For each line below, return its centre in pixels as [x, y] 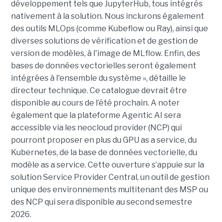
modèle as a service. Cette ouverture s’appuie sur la [107, 165]
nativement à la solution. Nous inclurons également [107, 16]
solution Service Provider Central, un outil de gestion [110, 177]
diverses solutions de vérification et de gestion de [104, 41]
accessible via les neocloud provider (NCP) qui [96, 128]
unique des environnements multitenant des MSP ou [109, 190]
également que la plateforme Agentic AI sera [96, 115]
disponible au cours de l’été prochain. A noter [95, 103]
